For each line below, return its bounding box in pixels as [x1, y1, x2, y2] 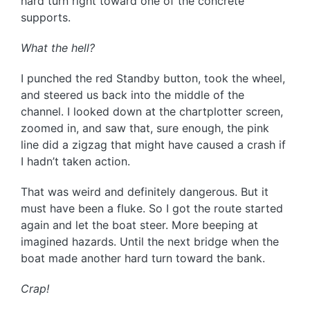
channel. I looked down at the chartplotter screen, [21, 104, 283, 119]
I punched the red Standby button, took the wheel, [21, 71, 285, 86]
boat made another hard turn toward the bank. [21, 251, 265, 266]
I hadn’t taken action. [21, 154, 130, 169]
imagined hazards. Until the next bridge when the [21, 235, 279, 249]
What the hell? [21, 41, 95, 55]
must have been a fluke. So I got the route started [21, 201, 283, 216]
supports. [21, 10, 71, 25]
